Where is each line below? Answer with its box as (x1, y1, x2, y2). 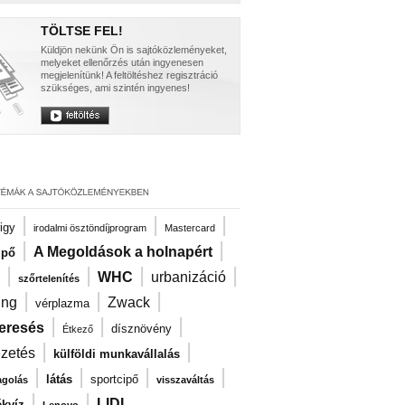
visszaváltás (156, 374, 214, 385)
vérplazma (35, 297, 89, 310)
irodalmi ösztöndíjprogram (33, 222, 146, 233)
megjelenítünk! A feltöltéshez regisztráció (41, 70, 218, 80)
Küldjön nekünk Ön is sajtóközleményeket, (41, 44, 227, 55)
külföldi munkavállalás (53, 347, 180, 361)
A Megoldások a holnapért (33, 244, 212, 259)
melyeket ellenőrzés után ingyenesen (41, 57, 203, 68)
